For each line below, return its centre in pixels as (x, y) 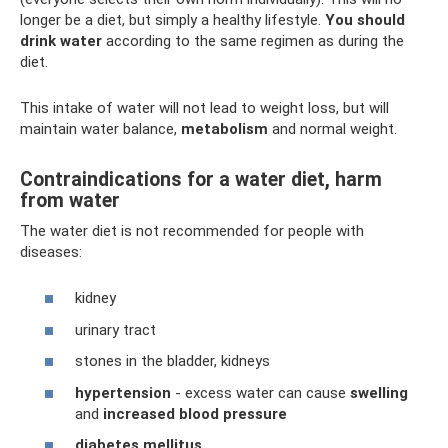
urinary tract (115, 329)
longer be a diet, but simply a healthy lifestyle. (172, 19)
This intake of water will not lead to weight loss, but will (204, 107)
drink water (61, 40)
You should (365, 19)
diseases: (51, 251)
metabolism (224, 128)
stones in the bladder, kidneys (172, 361)
